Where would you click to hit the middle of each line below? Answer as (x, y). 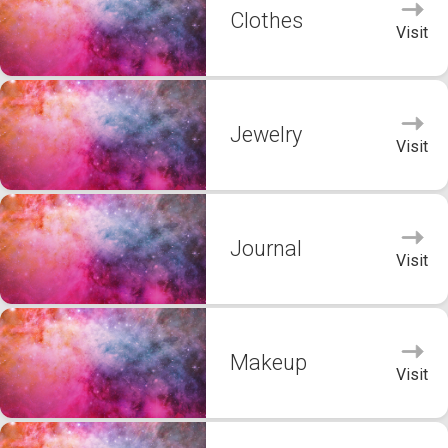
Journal (266, 248)
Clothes (266, 20)
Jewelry (266, 134)
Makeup (268, 362)
